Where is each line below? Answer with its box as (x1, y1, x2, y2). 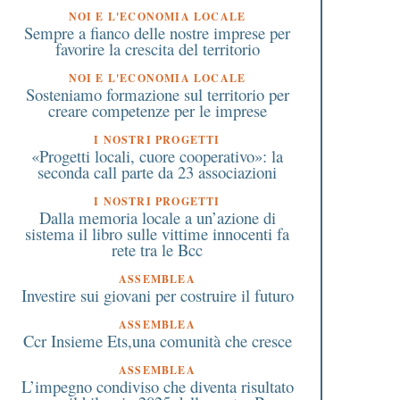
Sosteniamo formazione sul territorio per (25, 82, 289, 105)
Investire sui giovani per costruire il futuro (21, 283, 294, 306)
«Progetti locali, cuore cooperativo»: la (31, 144, 283, 167)
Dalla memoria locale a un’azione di (38, 205, 276, 229)
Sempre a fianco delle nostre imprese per (24, 21, 290, 44)
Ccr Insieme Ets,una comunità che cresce (22, 329, 292, 352)
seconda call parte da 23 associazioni (37, 160, 277, 183)
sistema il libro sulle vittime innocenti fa (25, 221, 289, 245)
